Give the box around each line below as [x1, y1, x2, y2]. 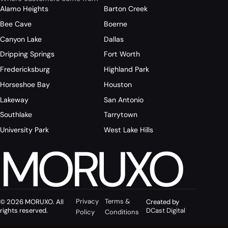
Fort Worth [104, 49, 140, 59]
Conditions [105, 208, 139, 217]
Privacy [76, 197, 99, 206]
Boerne [104, 19, 127, 28]
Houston [104, 79, 132, 89]
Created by [146, 197, 179, 207]
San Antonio [104, 95, 144, 104]
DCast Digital [146, 206, 185, 215]
